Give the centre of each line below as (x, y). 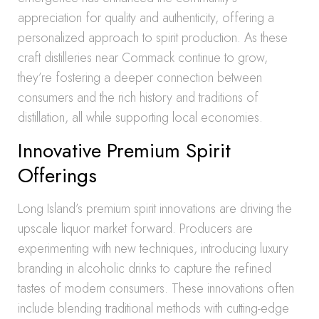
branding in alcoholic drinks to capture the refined (145, 268)
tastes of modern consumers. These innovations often (156, 288)
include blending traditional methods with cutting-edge (153, 308)
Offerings (57, 176)
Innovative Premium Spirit (124, 151)
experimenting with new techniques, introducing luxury (153, 249)
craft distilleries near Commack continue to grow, (143, 58)
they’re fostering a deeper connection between (140, 78)
